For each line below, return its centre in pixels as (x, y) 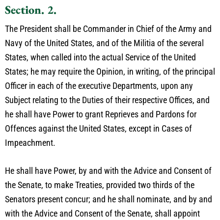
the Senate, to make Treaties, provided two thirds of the (100, 185)
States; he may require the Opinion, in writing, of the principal (110, 71)
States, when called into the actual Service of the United (100, 57)
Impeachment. (30, 143)
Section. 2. (31, 10)
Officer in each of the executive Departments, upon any (99, 86)
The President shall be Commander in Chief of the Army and (108, 29)
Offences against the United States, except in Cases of (98, 128)
